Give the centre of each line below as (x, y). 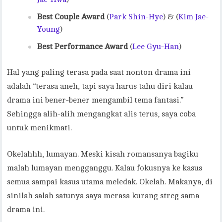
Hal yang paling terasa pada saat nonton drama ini (99, 72)
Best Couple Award (71, 17)
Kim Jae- (194, 17)
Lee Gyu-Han (156, 46)
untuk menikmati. (40, 128)
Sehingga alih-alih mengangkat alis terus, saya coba (102, 114)
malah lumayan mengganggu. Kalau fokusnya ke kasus (105, 168)
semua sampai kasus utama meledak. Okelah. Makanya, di (110, 182)
